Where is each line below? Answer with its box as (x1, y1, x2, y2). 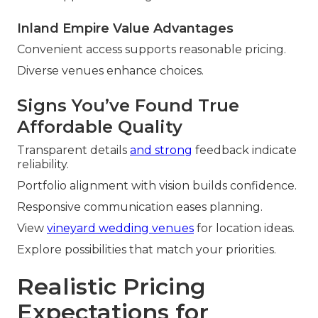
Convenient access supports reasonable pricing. (17, 43, 286, 57)
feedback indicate (192, 143, 297, 158)
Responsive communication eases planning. (17, 200, 263, 214)
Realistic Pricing (17, 273, 206, 301)
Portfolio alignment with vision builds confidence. (17, 179, 297, 193)
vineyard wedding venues (47, 221, 194, 236)
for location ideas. (194, 221, 295, 236)
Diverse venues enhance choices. (17, 64, 204, 78)
